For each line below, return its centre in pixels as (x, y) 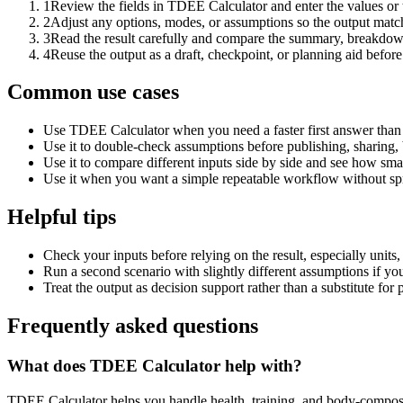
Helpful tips (62, 217)
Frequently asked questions (133, 326)
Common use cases (93, 92)
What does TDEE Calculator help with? (155, 365)
